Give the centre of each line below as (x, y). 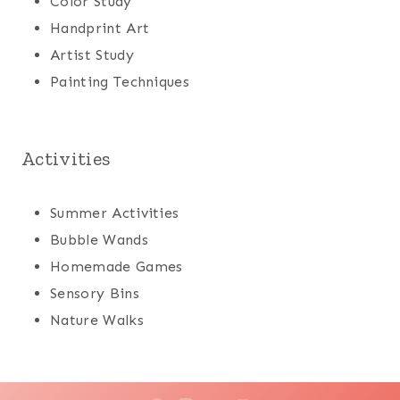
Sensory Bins (95, 294)
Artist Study (92, 55)
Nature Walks (97, 321)
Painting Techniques (120, 82)
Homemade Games (117, 267)
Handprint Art (100, 29)
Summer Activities (115, 213)
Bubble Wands (99, 240)
